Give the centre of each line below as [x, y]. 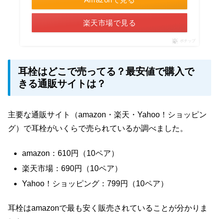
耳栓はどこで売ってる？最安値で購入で [106, 72]
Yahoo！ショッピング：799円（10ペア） [95, 183]
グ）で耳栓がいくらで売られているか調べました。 [98, 129]
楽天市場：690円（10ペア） [72, 168]
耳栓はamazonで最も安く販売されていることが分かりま [108, 208]
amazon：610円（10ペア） [71, 153]
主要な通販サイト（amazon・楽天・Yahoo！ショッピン [107, 115]
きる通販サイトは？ [62, 84]
